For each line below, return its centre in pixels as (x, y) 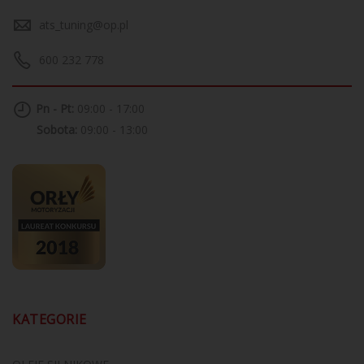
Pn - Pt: (55, 109)
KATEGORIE (50, 319)
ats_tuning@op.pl (84, 24)
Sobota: (57, 129)
